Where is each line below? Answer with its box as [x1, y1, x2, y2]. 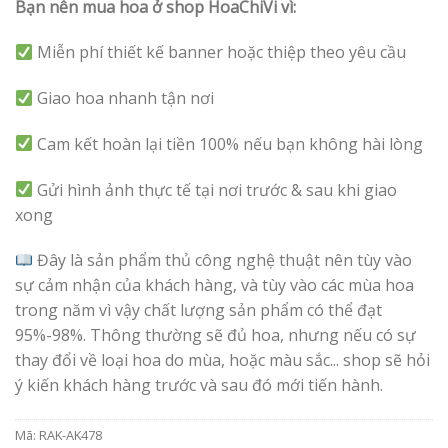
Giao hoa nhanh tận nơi [33, 87, 215, 110]
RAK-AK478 [39, 426, 102, 445]
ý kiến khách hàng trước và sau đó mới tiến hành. [15, 374, 383, 397]
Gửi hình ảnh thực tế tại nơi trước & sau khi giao [33, 178, 398, 201]
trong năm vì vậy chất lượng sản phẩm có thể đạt [15, 299, 382, 322]
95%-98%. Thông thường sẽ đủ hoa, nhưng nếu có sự [15, 324, 416, 347]
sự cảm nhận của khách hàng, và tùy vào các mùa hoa [15, 274, 414, 297]
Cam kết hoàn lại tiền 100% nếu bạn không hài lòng [33, 132, 424, 155]
